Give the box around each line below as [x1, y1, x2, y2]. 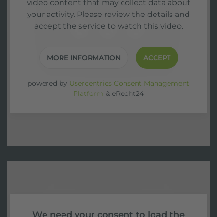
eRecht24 [112, 89, 144, 98]
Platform [73, 89, 104, 98]
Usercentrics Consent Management [69, 79, 189, 88]
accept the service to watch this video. [34, 21, 183, 31]
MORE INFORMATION [46, 53, 121, 62]
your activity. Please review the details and [27, 10, 190, 19]
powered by [28, 79, 69, 88]
